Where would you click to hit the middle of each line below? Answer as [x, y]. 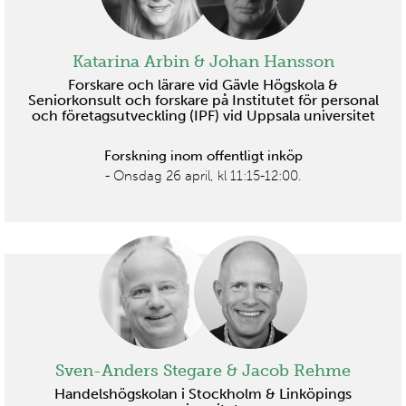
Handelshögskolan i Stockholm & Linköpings [203, 394]
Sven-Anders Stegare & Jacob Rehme [203, 371]
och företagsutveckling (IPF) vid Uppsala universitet [203, 116]
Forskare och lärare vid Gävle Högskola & [203, 85]
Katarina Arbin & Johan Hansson [203, 62]
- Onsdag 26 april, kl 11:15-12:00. [203, 176]
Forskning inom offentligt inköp [203, 156]
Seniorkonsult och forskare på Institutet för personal [203, 101]
